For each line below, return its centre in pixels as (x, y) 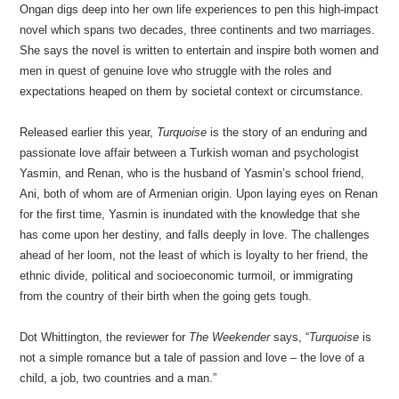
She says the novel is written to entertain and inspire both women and (199, 50)
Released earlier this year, (89, 132)
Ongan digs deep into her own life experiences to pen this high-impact (199, 9)
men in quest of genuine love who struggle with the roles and (176, 71)
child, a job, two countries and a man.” (118, 378)
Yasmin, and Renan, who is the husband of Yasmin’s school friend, (192, 173)
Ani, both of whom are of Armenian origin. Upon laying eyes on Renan (199, 194)
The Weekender (230, 337)
